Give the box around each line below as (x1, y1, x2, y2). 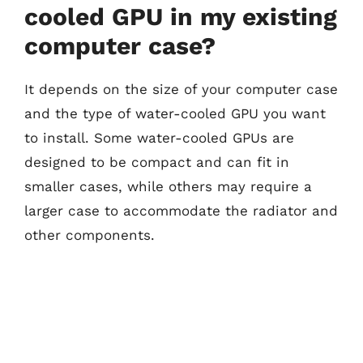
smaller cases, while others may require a (24, 178, 312, 194)
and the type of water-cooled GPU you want (24, 105, 326, 122)
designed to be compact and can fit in (24, 154, 289, 170)
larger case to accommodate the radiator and (24, 203, 338, 219)
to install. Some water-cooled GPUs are (24, 130, 294, 146)
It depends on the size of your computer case (24, 81, 338, 97)
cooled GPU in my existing (24, 2, 337, 31)
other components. (24, 227, 155, 243)
